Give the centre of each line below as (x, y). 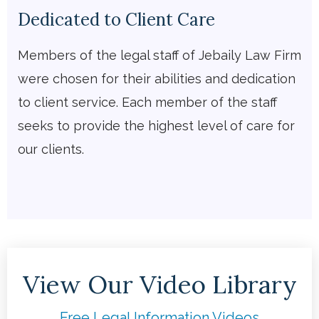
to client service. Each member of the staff (147, 103)
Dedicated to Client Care (116, 20)
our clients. (51, 150)
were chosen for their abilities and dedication (157, 79)
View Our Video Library (159, 285)
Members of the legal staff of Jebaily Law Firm (159, 56)
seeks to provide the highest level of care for (156, 126)
